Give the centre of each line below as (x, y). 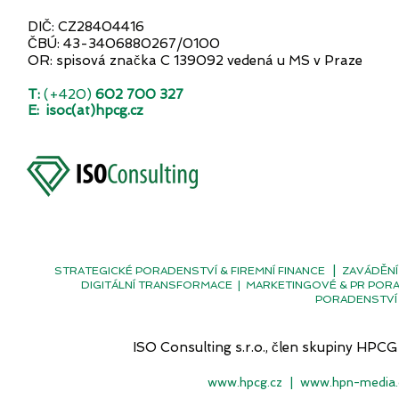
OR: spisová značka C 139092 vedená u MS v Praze (195, 61)
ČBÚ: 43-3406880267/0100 (124, 44)
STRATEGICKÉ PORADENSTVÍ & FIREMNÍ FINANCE (190, 271)
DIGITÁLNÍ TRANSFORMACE (157, 285)
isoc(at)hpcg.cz (95, 110)
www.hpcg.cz (245, 382)
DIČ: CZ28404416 (86, 27)
